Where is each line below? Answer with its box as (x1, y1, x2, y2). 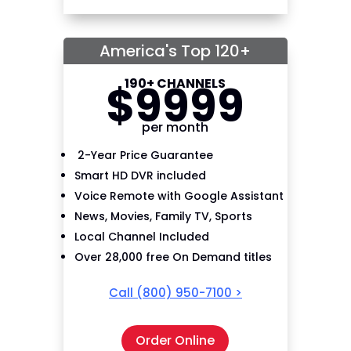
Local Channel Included (74, 228, 209, 244)
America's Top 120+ (100, 39, 251, 62)
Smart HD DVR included (74, 167, 206, 183)
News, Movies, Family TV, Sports (74, 208, 252, 224)
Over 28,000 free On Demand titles (74, 248, 272, 265)
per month (142, 118, 209, 136)
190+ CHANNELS (125, 74, 226, 92)
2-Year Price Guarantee (74, 147, 213, 163)
